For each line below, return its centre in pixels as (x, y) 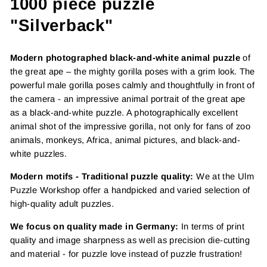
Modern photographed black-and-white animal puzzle (125, 58)
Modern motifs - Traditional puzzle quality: (102, 176)
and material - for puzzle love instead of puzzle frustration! (126, 254)
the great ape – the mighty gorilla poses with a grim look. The (133, 72)
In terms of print (212, 226)
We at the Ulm (223, 176)
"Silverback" (62, 25)
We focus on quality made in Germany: (96, 226)
